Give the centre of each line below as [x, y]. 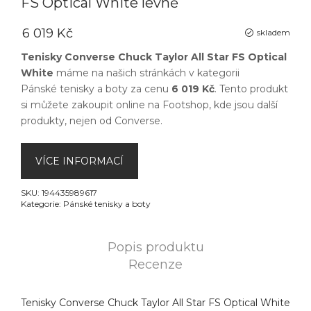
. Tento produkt [251, 89]
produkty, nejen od [68, 121]
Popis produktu [155, 247]
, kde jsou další [243, 105]
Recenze [155, 264]
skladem [274, 32]
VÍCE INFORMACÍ [79, 161]
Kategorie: [42, 204]
